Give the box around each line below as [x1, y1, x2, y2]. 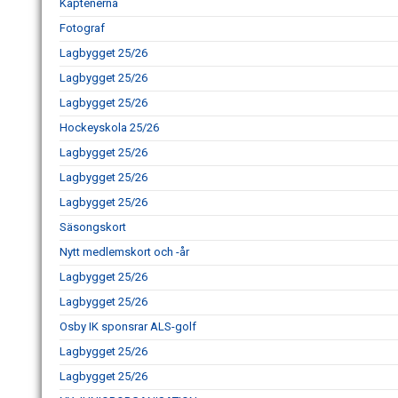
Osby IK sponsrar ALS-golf [60, 319, 196, 333]
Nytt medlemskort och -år [60, 244, 189, 259]
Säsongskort [60, 219, 126, 234]
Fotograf [60, 20, 105, 35]
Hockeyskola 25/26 [60, 120, 159, 134]
